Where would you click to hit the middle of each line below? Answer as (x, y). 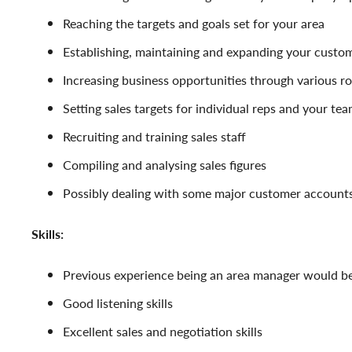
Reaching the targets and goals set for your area (194, 23)
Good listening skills (118, 303)
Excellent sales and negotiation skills (163, 331)
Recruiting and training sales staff (154, 136)
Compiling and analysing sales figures (165, 165)
